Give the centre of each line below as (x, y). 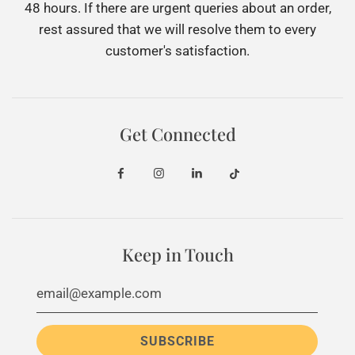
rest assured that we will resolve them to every (177, 30)
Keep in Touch (177, 255)
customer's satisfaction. (177, 51)
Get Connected (177, 134)
